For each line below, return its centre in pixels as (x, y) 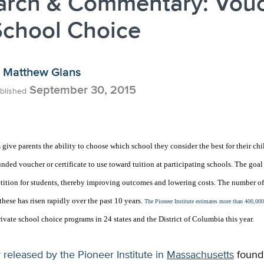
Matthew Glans (42, 72)
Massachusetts (200, 255)
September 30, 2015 (81, 90)
